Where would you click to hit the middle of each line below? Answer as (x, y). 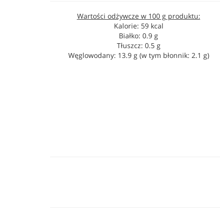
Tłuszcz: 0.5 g (138, 45)
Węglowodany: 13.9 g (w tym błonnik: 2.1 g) (138, 55)
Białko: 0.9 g (138, 36)
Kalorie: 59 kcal (138, 26)
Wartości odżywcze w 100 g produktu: (138, 16)
